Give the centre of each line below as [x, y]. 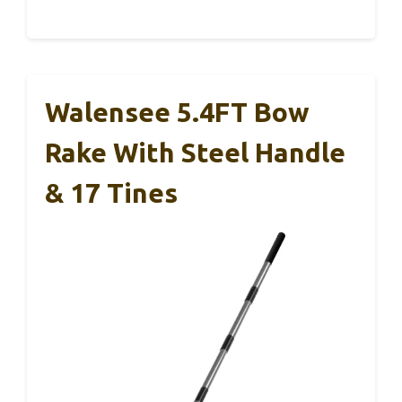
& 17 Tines [111, 193]
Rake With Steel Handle [195, 153]
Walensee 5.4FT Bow [177, 113]
